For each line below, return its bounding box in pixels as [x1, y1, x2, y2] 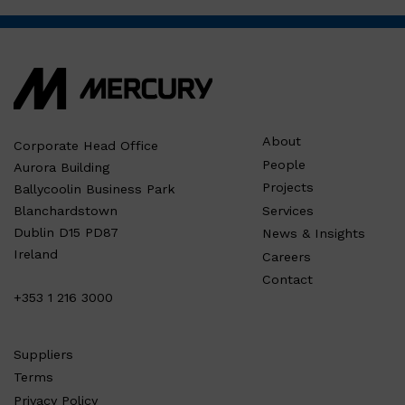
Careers [262, 249, 312, 264]
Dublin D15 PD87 [14, 225, 118, 240]
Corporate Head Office [14, 138, 158, 154]
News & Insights [262, 226, 366, 241]
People [262, 156, 306, 172]
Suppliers [14, 346, 73, 362]
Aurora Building [14, 160, 109, 175]
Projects [262, 180, 315, 195]
